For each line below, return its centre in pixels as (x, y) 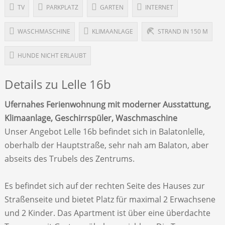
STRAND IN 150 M (183, 32)
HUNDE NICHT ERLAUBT (52, 56)
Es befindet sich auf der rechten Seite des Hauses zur (104, 186)
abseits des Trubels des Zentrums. (69, 159)
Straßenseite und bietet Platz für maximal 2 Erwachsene (110, 200)
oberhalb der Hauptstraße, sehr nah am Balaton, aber (106, 145)
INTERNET (159, 8)
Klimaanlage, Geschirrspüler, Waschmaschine (91, 118)
